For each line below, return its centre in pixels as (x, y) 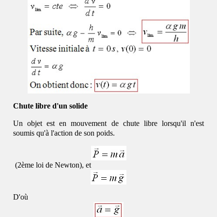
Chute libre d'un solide (51, 106)
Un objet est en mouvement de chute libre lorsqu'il (102, 124)
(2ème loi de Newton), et (52, 165)
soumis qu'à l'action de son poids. (64, 133)
